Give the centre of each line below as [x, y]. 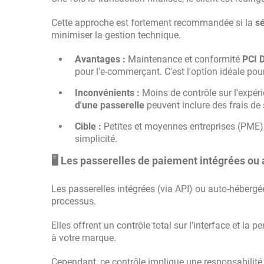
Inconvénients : [107, 93]
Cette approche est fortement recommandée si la [153, 23]
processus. [74, 201]
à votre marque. [84, 238]
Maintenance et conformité [184, 59]
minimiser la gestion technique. [116, 35]
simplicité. [96, 139]
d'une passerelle [110, 105]
